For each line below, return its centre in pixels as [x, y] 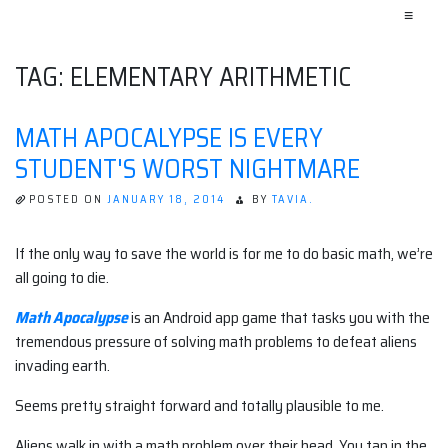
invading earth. [62, 366]
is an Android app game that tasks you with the [279, 318]
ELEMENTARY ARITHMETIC [210, 76]
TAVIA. [293, 199]
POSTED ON [68, 199]
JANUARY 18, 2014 [166, 199]
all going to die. [62, 278]
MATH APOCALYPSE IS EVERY [169, 137]
